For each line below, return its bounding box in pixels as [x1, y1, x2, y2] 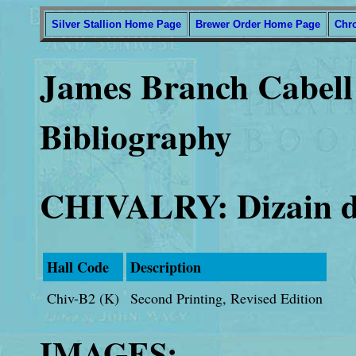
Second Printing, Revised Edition [130, 288, 323, 308]
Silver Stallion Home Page [52, 18, 181, 30]
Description [130, 257, 201, 277]
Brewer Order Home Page [195, 18, 320, 30]
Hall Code [47, 257, 109, 277]
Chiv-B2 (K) [47, 288, 119, 308]
